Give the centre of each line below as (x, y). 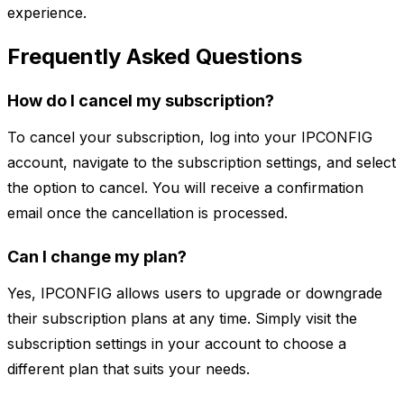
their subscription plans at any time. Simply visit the (182, 319)
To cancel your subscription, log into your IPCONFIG (190, 138)
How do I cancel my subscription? (141, 101)
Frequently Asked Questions (155, 57)
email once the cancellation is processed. (147, 213)
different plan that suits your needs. (129, 369)
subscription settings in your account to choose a (177, 344)
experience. (47, 13)
